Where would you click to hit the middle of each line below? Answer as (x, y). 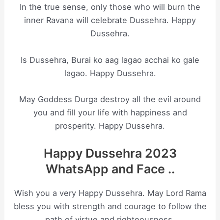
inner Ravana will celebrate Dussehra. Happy (110, 20)
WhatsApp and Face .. (110, 169)
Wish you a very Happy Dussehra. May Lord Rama (110, 193)
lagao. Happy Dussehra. (110, 73)
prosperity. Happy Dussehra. (110, 125)
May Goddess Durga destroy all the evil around (110, 99)
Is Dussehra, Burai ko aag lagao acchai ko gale (110, 60)
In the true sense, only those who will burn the (110, 7)
